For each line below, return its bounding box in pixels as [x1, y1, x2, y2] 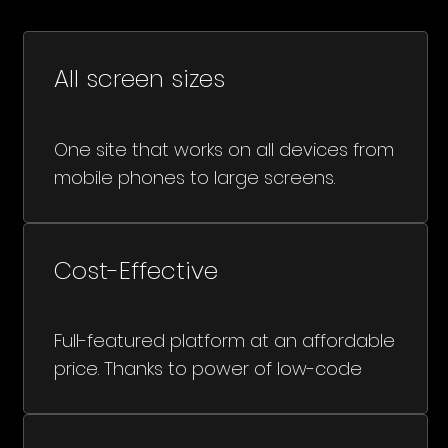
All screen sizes [53, 62, 225, 96]
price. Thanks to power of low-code [53, 356, 362, 382]
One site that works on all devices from [53, 136, 394, 162]
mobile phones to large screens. [53, 164, 335, 190]
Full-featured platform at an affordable [53, 328, 395, 354]
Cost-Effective [53, 253, 218, 287]
